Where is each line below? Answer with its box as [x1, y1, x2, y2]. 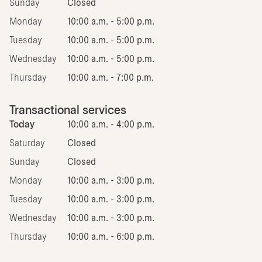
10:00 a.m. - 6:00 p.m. [67, 232, 154, 242]
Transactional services [9, 105, 126, 116]
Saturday [9, 139, 45, 148]
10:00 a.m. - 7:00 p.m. [67, 73, 154, 82]
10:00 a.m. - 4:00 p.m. [67, 120, 154, 129]
